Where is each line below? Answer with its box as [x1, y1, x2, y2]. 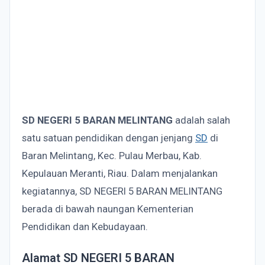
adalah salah [173, 114, 230, 126]
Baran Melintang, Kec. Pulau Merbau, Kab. [22, 150, 202, 161]
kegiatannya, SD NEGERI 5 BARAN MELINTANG [22, 185, 222, 197]
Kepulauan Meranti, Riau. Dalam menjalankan [22, 167, 218, 179]
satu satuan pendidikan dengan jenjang [22, 132, 195, 144]
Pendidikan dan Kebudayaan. [22, 221, 148, 232]
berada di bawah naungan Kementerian [22, 203, 193, 215]
